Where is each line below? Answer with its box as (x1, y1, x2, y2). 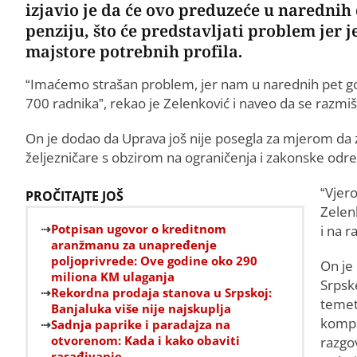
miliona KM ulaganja (51, 268, 175, 284)
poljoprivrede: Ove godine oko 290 (51, 252, 257, 269)
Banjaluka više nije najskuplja (51, 300, 231, 316)
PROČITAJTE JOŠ (25, 186, 124, 205)
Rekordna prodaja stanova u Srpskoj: (51, 284, 272, 300)
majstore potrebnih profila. (25, 40, 242, 62)
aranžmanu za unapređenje (51, 236, 217, 253)
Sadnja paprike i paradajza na (51, 316, 230, 332)
